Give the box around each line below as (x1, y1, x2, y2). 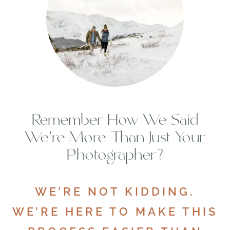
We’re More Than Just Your (24, 130, 206, 148)
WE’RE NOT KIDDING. (35, 184, 195, 198)
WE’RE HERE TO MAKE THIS (12, 204, 218, 218)
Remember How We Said (32, 112, 198, 130)
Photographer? (67, 147, 163, 165)
